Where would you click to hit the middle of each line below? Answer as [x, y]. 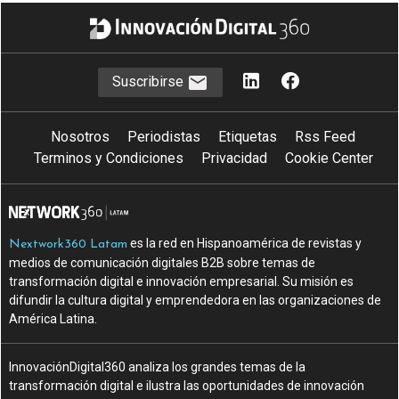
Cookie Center [329, 158]
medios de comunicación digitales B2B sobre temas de [163, 262]
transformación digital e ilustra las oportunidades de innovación [187, 385]
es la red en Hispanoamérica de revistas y [245, 243]
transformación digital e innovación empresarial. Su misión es [182, 281]
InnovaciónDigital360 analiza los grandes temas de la [158, 366]
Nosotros [80, 136]
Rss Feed [325, 136]
